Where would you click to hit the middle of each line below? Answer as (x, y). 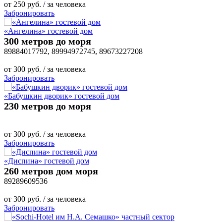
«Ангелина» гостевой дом (48, 31)
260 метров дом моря (51, 171)
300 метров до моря (48, 41)
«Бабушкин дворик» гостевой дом (62, 96)
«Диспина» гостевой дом (47, 161)
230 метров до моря (48, 106)
